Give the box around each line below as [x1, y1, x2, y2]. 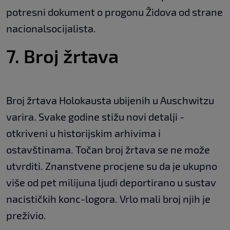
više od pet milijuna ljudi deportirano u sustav [6, 176, 216, 188]
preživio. [6, 208, 46, 221]
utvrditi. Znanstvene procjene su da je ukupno [6, 159, 217, 172]
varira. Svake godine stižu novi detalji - [6, 110, 184, 123]
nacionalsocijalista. [6, 22, 96, 34]
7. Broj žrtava [6, 44, 119, 67]
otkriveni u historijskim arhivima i [6, 126, 161, 139]
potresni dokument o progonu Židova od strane [6, 5, 223, 18]
